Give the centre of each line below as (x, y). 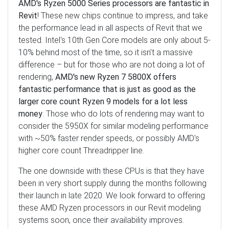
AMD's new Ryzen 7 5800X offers (116, 77)
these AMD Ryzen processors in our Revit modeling (110, 208)
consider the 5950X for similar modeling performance (113, 126)
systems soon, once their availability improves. (101, 220)
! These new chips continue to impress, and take (123, 15)
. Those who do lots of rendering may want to (123, 113)
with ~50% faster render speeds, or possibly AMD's (109, 138)
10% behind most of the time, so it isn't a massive (106, 52)
